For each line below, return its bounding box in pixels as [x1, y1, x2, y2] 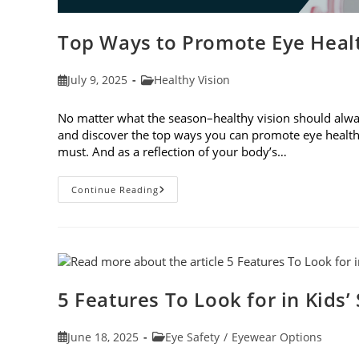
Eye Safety [165, 329, 220, 345]
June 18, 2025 [67, 329, 139, 345]
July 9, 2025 [67, 71, 128, 87]
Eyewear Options [232, 329, 322, 345]
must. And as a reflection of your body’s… [58, 143, 287, 159]
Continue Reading [71, 183, 159, 196]
